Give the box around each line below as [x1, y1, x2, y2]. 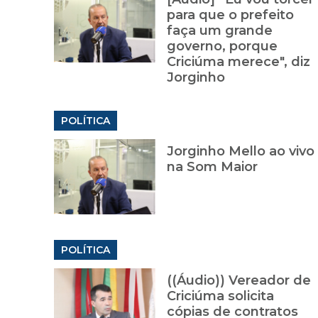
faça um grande [166, 23, 273, 39]
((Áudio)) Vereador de [166, 273, 311, 289]
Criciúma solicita [166, 288, 274, 305]
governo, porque [166, 38, 278, 55]
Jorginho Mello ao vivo [166, 143, 314, 160]
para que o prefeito [166, 7, 294, 23]
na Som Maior [166, 159, 258, 175]
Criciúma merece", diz [166, 54, 310, 70]
